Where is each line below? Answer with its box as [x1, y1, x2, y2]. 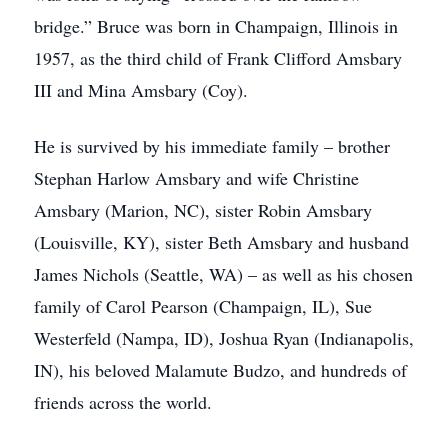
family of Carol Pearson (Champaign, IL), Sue [34, 294, 372, 318]
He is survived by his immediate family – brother [34, 134, 390, 158]
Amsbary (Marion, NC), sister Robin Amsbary [34, 198, 372, 222]
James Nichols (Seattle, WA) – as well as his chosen [34, 262, 413, 286]
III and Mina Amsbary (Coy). [34, 78, 248, 102]
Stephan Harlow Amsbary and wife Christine [34, 166, 359, 190]
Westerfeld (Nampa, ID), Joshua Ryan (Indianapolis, [34, 326, 414, 350]
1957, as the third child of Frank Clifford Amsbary [34, 46, 402, 70]
